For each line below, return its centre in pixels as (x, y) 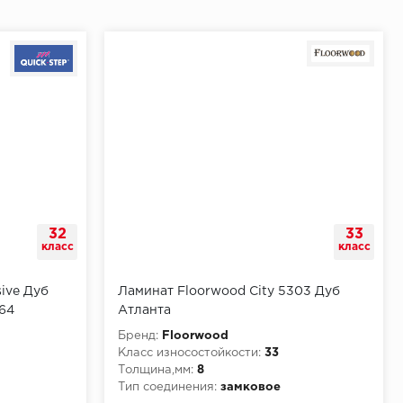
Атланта (144, 310)
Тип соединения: (167, 387)
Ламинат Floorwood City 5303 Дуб (229, 291)
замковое (251, 387)
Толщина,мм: (156, 370)
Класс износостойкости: (189, 353)
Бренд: (138, 336)
